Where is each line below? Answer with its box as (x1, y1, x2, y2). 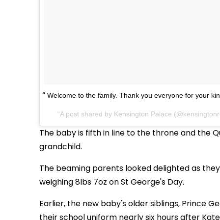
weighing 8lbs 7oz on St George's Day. (39, 176, 184, 188)
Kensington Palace (114, 110, 172, 118)
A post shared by (60, 110, 114, 118)
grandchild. (39, 140, 82, 152)
